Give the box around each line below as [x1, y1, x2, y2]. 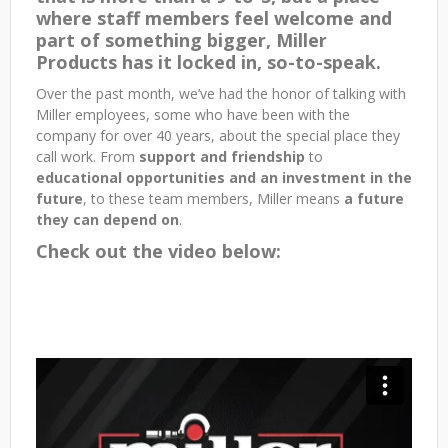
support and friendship [139, 147, 305, 166]
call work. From [36, 147, 139, 166]
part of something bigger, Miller [36, 28, 327, 52]
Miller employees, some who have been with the [36, 105, 350, 124]
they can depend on [36, 210, 179, 229]
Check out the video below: [36, 239, 281, 263]
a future [344, 189, 404, 208]
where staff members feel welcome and [36, 6, 392, 30]
